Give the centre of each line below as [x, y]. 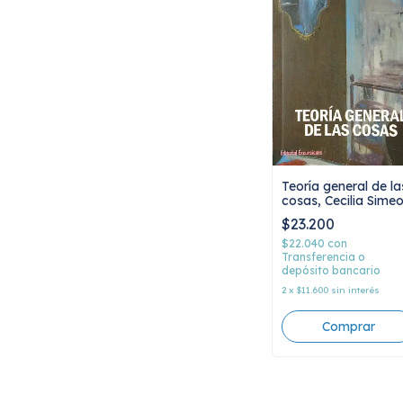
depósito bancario [331, 270]
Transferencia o [323, 256]
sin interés [355, 290]
